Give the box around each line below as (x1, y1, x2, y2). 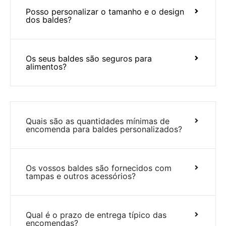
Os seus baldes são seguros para (26, 53, 152, 64)
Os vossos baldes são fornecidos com (26, 162, 172, 173)
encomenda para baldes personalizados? (26, 124, 182, 134)
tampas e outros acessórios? (26, 171, 136, 181)
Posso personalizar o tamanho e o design (26, 6, 184, 17)
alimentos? (26, 61, 67, 72)
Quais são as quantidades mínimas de (26, 116, 169, 126)
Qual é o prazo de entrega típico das (26, 209, 166, 220)
